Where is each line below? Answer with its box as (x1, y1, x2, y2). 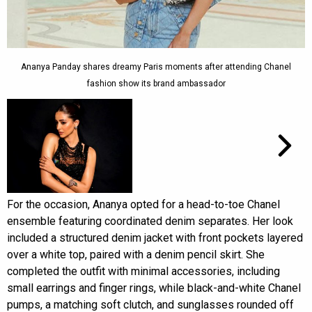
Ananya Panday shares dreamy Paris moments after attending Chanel (21, 61, 291, 72)
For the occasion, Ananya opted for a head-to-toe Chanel (7, 197, 280, 211)
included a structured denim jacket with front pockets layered (7, 231, 303, 244)
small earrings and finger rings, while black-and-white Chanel (7, 281, 301, 295)
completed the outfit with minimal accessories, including (7, 264, 280, 278)
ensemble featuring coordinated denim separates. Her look (7, 214, 293, 228)
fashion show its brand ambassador (86, 78, 226, 88)
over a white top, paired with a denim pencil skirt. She (7, 247, 265, 261)
